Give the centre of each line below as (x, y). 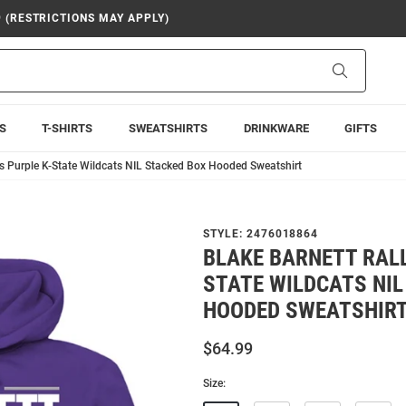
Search (366, 70)
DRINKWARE (276, 128)
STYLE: (225, 234)
